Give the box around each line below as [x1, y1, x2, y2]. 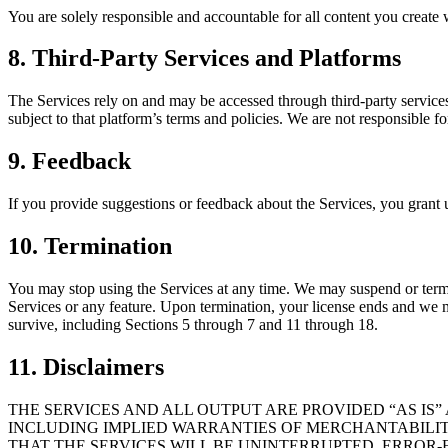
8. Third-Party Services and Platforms [8, 45, 401, 72]
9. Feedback [8, 148, 131, 175]
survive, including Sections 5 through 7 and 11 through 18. [8, 316, 378, 333]
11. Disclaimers [8, 353, 164, 380]
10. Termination [8, 233, 172, 260]
